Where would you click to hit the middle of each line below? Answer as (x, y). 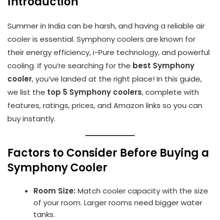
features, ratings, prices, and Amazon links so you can (105, 105)
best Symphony (164, 65)
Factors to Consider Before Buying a (108, 153)
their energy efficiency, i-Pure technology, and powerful (109, 52)
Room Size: (55, 191)
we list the (27, 92)
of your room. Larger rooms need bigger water (118, 202)
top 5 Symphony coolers (95, 92)
